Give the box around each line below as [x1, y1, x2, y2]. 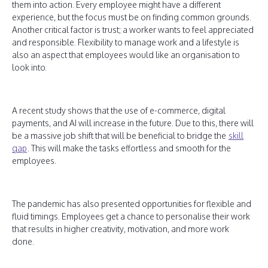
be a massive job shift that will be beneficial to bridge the [12, 130, 228, 141]
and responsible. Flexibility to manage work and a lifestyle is [12, 37, 239, 47]
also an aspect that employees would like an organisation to [12, 50, 240, 60]
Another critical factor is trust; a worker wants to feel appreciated [12, 25, 254, 35]
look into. [12, 62, 47, 72]
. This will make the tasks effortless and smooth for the [28, 143, 231, 153]
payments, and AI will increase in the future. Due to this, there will [12, 118, 254, 128]
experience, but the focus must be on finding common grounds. [12, 12, 251, 22]
